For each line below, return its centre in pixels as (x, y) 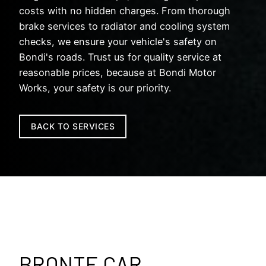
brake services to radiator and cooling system (124, 26)
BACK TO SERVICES (73, 126)
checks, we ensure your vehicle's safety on (118, 41)
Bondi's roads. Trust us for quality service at (120, 57)
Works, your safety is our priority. (95, 88)
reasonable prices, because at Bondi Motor (118, 72)
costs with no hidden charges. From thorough (125, 10)
